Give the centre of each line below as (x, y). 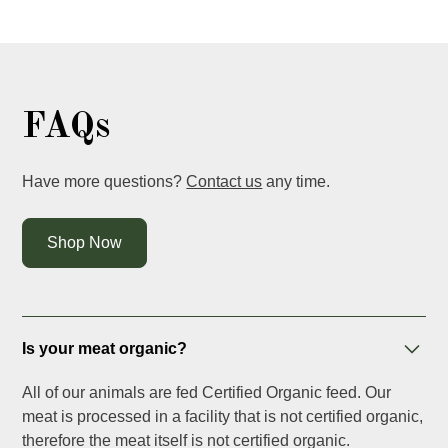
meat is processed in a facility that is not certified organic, (223, 417)
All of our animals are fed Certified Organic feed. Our (207, 393)
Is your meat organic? (105, 349)
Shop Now (85, 243)
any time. (296, 182)
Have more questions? (104, 182)
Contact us (224, 182)
